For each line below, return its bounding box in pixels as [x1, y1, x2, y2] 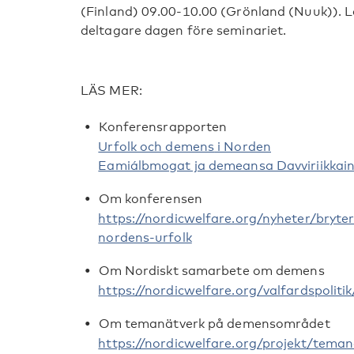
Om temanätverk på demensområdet [98, 316, 330, 331]
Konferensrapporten [98, 119, 228, 134]
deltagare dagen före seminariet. [81, 23, 287, 38]
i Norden [214, 139, 271, 154]
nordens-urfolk [98, 230, 192, 245]
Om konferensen [98, 191, 202, 206]
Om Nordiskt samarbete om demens [98, 263, 325, 278]
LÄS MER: [81, 83, 142, 98]
